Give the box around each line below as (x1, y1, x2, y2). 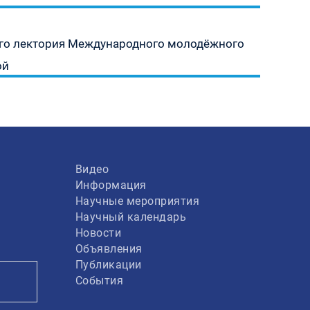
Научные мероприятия (75, 194, 199, 208)
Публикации (75, 258, 142, 271)
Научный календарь (75, 210, 186, 224)
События (75, 274, 123, 287)
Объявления (75, 242, 143, 255)
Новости (75, 226, 121, 239)
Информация (75, 179, 147, 192)
